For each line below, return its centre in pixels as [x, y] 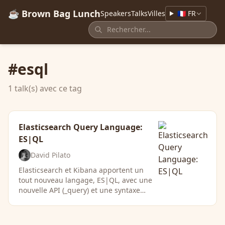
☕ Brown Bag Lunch [54, 14]
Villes [156, 13]
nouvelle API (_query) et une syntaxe [79, 190]
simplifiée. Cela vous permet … [70, 200]
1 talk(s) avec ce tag [45, 88]
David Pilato [50, 155]
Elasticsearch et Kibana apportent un [81, 170]
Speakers [116, 13]
